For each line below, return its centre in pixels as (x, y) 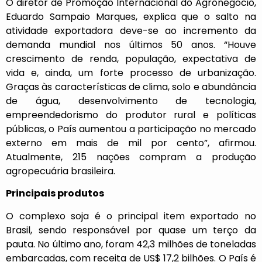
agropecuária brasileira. (61, 171)
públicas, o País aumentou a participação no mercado (131, 129)
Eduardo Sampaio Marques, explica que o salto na (131, 17)
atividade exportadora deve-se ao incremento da (131, 31)
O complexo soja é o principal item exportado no (131, 216)
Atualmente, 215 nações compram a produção (131, 157)
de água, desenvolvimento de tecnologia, (131, 101)
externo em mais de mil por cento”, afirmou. (131, 143)
